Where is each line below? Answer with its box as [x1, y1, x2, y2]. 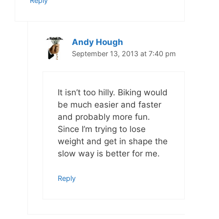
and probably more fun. [57, 111, 150, 122]
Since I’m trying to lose [57, 124, 146, 134]
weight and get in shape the [57, 136, 168, 146]
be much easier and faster [57, 99, 161, 109]
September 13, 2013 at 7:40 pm [71, 49, 176, 58]
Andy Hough [71, 37, 123, 47]
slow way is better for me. [57, 148, 160, 158]
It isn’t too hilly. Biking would [57, 87, 168, 97]
